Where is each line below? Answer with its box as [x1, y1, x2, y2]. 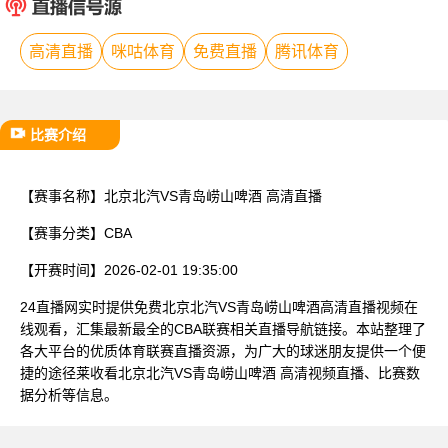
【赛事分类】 [20, 224, 104, 241]
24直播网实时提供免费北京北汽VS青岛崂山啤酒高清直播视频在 [20, 298, 418, 315]
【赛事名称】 [20, 187, 104, 204]
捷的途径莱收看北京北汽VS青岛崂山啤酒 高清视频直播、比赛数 [20, 364, 420, 381]
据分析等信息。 [20, 386, 118, 403]
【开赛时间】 [20, 261, 104, 278]
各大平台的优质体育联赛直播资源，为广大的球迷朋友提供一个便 [20, 342, 426, 359]
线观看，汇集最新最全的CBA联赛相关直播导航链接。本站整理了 [20, 320, 426, 337]
